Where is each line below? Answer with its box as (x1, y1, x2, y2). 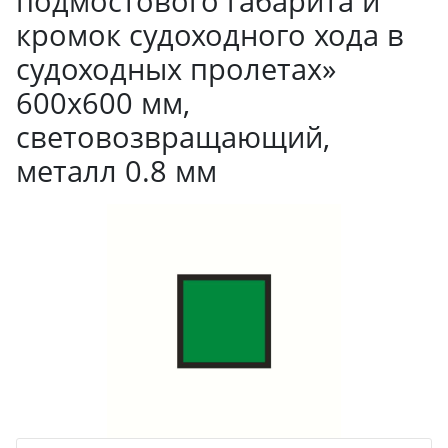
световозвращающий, (16, 117, 330, 156)
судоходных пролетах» (16, 49, 336, 88)
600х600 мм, (16, 83, 190, 122)
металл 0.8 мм (16, 151, 217, 190)
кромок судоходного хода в (16, 15, 404, 54)
